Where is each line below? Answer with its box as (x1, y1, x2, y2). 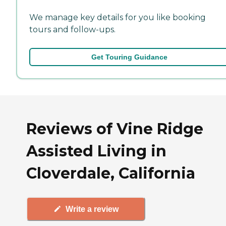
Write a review (65, 204, 119, 213)
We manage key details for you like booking (29, 12, 206, 22)
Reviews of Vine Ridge (26, 119, 203, 138)
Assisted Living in (26, 141, 166, 160)
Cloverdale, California (26, 163, 195, 183)
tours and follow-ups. (29, 24, 116, 34)
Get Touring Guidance (91, 52, 167, 61)
